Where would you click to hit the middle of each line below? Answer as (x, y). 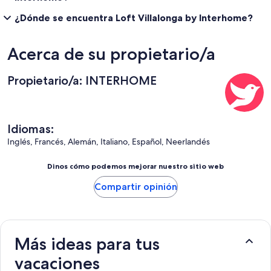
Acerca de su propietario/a (111, 54)
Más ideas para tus (87, 244)
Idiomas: (31, 129)
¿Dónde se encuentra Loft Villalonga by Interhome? (134, 18)
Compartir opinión (135, 187)
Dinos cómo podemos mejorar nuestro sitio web (135, 166)
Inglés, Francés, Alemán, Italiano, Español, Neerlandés (109, 142)
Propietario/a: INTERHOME (82, 81)
